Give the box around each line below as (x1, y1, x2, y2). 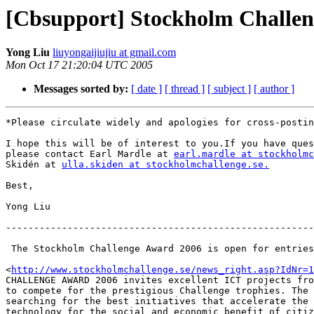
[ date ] (131, 83, 162, 95)
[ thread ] (165, 83, 205, 95)
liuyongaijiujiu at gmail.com (53, 46, 176, 59)
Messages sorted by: (34, 83, 128, 95)
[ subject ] (207, 83, 251, 95)
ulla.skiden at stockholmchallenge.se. (62, 159, 269, 170)
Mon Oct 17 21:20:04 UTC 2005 (6, 59, 153, 71)
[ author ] (254, 83, 294, 95)
